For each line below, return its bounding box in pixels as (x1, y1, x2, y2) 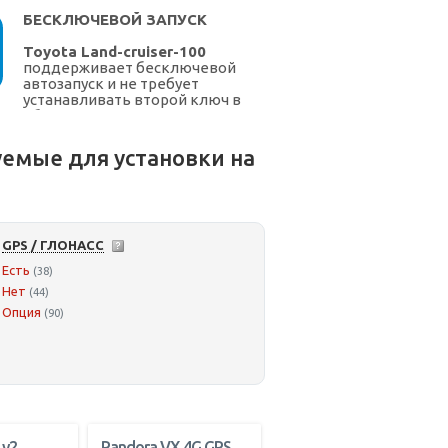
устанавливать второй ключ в (23, 91, 241, 109)
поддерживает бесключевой (23, 59, 236, 77)
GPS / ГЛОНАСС (2, 238, 104, 253)
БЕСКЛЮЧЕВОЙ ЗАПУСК (23, 11, 207, 29)
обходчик (23, 107, 97, 125)
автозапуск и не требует (23, 75, 199, 93)
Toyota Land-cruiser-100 (23, 43, 206, 61)
